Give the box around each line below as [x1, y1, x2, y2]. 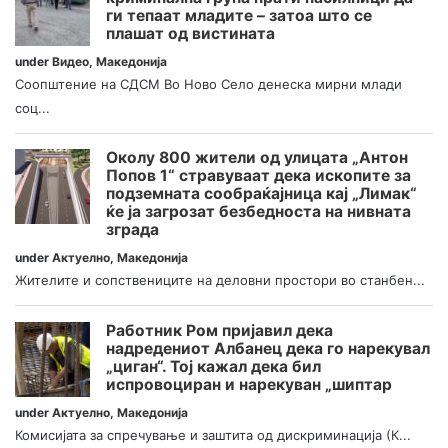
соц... [15, 99, 50, 116]
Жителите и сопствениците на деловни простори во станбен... [15, 272, 425, 289]
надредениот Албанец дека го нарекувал [106, 338, 430, 358]
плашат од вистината [106, 23, 275, 43]
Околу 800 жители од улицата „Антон [106, 148, 408, 168]
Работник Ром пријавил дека [106, 320, 333, 340]
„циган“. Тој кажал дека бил [106, 356, 321, 376]
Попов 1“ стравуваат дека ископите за [106, 166, 411, 186]
